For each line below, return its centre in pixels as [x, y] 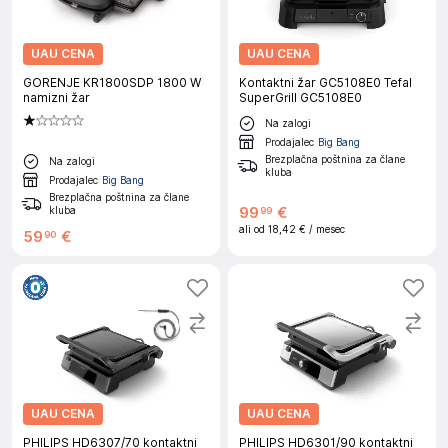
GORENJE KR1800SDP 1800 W [112, 82]
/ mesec [327, 229]
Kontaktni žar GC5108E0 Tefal [325, 82]
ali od [253, 229]
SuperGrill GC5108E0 [300, 97]
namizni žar [56, 97]
